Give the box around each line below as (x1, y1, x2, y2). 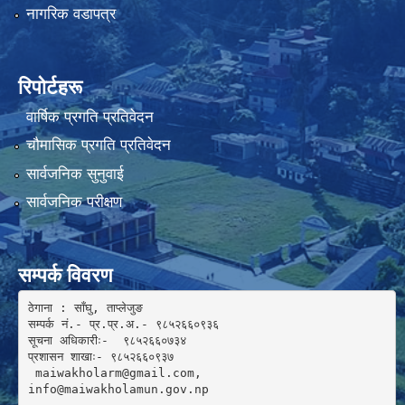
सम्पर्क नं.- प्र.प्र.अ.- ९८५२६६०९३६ (27, 316, 226, 331)
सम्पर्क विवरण (18, 264, 112, 287)
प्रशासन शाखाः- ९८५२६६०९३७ (27, 349, 174, 363)
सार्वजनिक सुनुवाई (25, 165, 124, 183)
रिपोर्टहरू (18, 75, 82, 99)
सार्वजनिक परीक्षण (25, 193, 122, 212)
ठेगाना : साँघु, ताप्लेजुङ (27, 300, 143, 315)
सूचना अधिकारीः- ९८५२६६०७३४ (27, 333, 186, 347)
